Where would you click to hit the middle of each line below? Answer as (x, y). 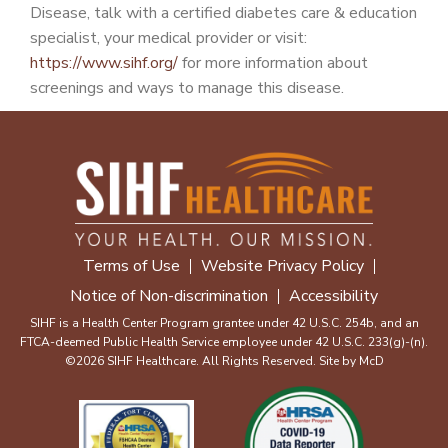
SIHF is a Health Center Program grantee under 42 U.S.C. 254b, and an (224, 323)
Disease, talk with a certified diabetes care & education (223, 13)
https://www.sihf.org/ (104, 63)
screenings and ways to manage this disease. (187, 88)
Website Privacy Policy (282, 266)
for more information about (273, 63)
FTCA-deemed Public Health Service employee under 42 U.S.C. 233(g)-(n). (224, 342)
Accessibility (333, 296)
